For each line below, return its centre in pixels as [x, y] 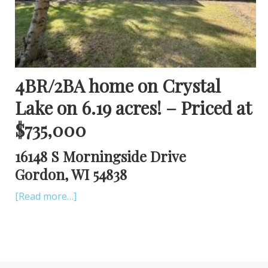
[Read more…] [46, 196]
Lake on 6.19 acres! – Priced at [133, 107]
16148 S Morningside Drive [100, 156]
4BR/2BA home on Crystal [118, 85]
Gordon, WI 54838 [71, 174]
